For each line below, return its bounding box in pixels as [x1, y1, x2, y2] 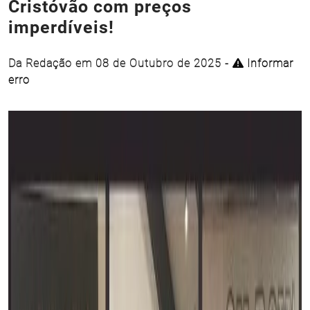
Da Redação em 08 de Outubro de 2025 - [8, 57, 232, 71]
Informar [244, 57, 293, 71]
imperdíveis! [8, 17, 114, 38]
